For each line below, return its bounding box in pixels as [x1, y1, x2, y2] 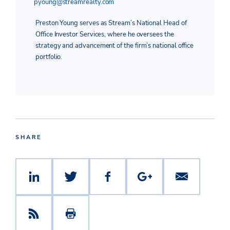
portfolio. [35, 52, 63, 62]
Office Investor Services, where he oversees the [35, 30, 174, 40]
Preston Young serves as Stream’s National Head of [35, 18, 187, 28]
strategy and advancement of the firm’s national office [35, 41, 194, 51]
